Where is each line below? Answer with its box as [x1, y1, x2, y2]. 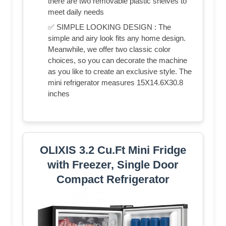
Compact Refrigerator [56, 173, 169, 186]
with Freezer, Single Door [47, 158, 179, 171]
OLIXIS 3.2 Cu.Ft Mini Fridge [40, 143, 186, 156]
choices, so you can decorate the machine [48, 55, 187, 65]
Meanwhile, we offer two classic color [48, 44, 171, 53]
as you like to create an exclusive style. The [48, 67, 192, 76]
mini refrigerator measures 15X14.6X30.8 [48, 78, 183, 87]
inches [48, 89, 70, 98]
